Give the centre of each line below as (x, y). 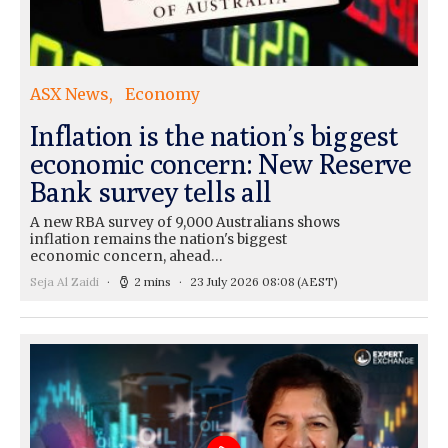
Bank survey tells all (151, 191)
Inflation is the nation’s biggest (214, 135)
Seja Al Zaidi (64, 281)
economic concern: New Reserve (221, 163)
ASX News (69, 93)
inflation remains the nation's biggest (158, 239)
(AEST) (317, 281)
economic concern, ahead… (126, 256)
